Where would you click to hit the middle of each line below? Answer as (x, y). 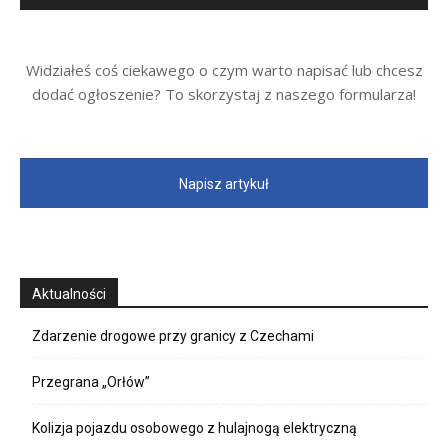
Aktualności (69, 294)
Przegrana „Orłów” (91, 382)
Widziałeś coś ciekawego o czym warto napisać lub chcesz (224, 70)
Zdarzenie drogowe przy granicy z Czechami (173, 336)
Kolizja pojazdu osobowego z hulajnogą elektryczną (194, 428)
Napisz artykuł (224, 184)
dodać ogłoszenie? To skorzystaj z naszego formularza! (224, 94)
